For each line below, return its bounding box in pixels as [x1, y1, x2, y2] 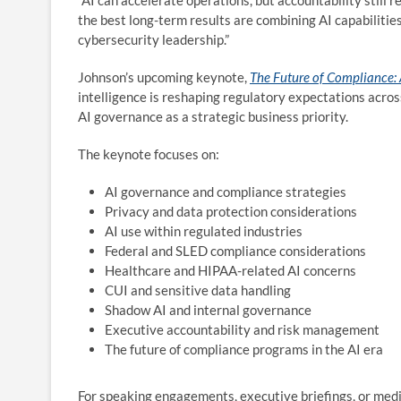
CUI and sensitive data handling [105, 282, 291, 298]
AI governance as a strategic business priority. [78, 108, 348, 124]
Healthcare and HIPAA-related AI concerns [105, 262, 356, 278]
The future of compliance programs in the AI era [105, 341, 383, 357]
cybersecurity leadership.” [78, 31, 229, 47]
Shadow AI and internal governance [105, 302, 311, 318]
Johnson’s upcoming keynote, [78, 69, 250, 85]
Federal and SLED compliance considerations [105, 243, 366, 259]
